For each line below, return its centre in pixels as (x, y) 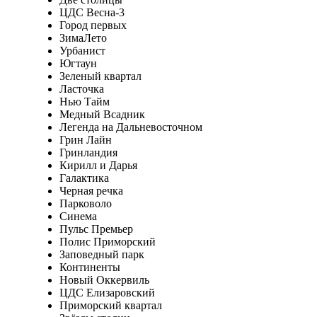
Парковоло (85, 203)
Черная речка (91, 190)
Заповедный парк (102, 254)
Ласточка (81, 88)
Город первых (93, 25)
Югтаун (78, 63)
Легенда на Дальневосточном (131, 127)
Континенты (90, 267)
